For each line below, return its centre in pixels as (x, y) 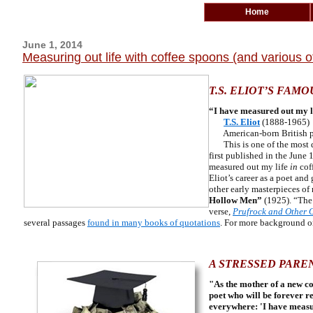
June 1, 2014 (52, 45)
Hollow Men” (235, 200)
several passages (56, 223)
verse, (221, 211)
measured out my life (249, 167)
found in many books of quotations (154, 223)
